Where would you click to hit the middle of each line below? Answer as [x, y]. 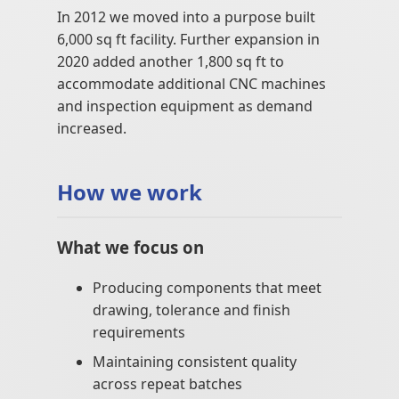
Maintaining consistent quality [195, 362]
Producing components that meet [207, 288]
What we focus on [130, 248]
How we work [130, 191]
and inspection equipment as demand [185, 106]
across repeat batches [167, 384]
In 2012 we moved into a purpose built [186, 16]
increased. [92, 128]
